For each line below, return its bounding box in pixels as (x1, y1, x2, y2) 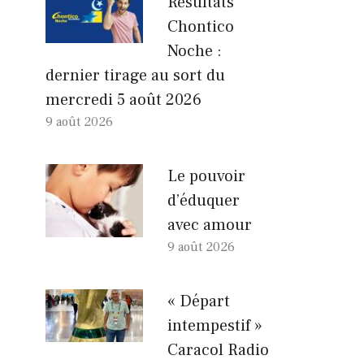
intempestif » (167, 314, 262, 336)
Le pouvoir (167, 165, 245, 187)
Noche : (167, 40, 222, 62)
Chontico (167, 15, 234, 37)
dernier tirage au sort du (45, 64, 225, 86)
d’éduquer (167, 189, 240, 211)
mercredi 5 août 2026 (45, 89, 201, 110)
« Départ (167, 290, 230, 312)
